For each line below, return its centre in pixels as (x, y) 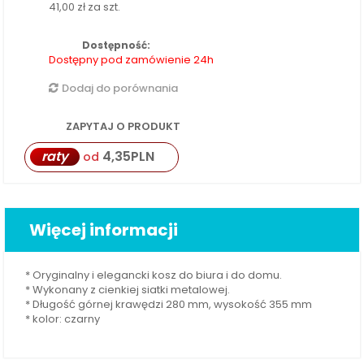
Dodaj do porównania (120, 88)
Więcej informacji (104, 230)
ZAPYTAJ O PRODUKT (122, 126)
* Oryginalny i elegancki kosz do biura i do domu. (154, 275)
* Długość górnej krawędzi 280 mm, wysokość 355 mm (169, 304)
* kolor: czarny (63, 318)
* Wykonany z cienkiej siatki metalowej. (128, 289)
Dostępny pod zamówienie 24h (131, 59)
